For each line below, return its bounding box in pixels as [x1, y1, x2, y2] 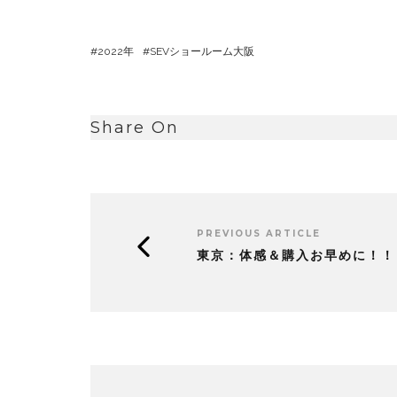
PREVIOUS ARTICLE [197, 227, 321, 239]
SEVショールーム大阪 [150, 44, 254, 58]
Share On [90, 117, 179, 137]
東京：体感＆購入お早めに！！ [197, 246, 395, 263]
